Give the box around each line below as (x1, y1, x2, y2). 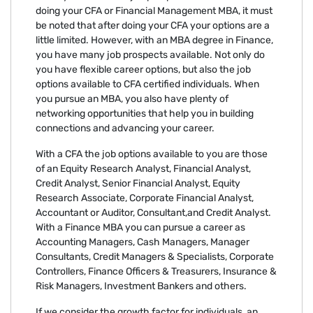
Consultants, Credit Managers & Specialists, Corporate (36, 250, 274, 263)
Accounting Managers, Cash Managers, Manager (36, 235, 249, 248)
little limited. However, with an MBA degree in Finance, (36, 34, 273, 46)
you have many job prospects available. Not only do (36, 48, 265, 61)
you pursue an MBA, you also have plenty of (36, 92, 228, 105)
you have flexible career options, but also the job (36, 63, 251, 75)
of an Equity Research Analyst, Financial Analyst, (36, 162, 251, 175)
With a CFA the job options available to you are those (36, 147, 268, 160)
